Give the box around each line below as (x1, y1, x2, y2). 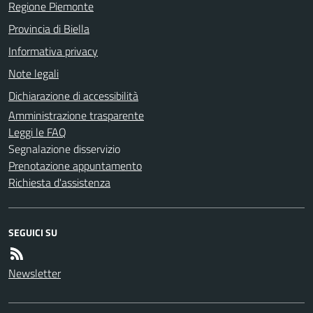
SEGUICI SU (8, 224, 57, 240)
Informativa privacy (8, 42, 98, 59)
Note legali (8, 64, 59, 82)
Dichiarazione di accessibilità (8, 87, 138, 104)
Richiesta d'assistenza (8, 173, 110, 191)
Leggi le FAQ (8, 123, 66, 140)
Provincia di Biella (8, 20, 89, 37)
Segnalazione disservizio (8, 140, 120, 157)
